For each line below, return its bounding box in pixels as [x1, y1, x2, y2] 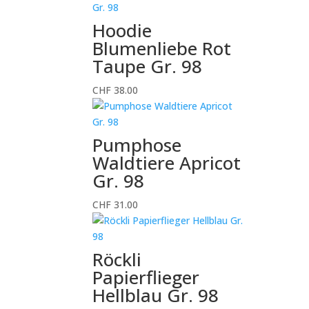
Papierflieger [92, 265, 200, 290]
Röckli [92, 247, 142, 272]
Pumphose [92, 132, 182, 157]
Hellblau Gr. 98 [92, 283, 219, 308]
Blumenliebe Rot [92, 36, 232, 61]
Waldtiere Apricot [92, 150, 241, 175]
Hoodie [92, 18, 152, 43]
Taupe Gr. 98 [92, 54, 203, 79]
